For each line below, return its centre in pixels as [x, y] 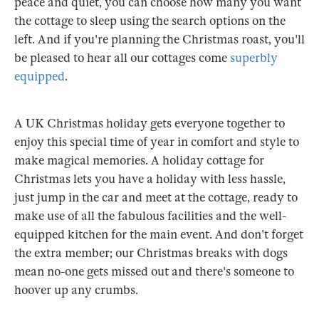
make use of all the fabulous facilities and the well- [150, 216]
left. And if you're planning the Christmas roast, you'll [159, 40]
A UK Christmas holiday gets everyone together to [150, 124]
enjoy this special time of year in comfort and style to [157, 142]
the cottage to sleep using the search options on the [150, 21]
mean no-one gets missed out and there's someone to [154, 272]
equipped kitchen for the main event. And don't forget [159, 235]
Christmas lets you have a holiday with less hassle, [150, 179]
